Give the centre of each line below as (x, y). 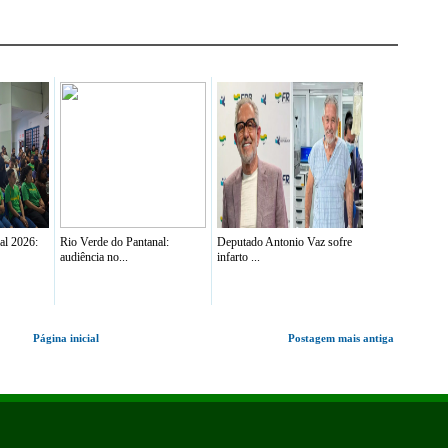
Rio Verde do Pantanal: (114, 242)
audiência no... (94, 257)
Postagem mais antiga (341, 338)
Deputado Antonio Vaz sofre (284, 242)
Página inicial (66, 338)
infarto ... (238, 257)
